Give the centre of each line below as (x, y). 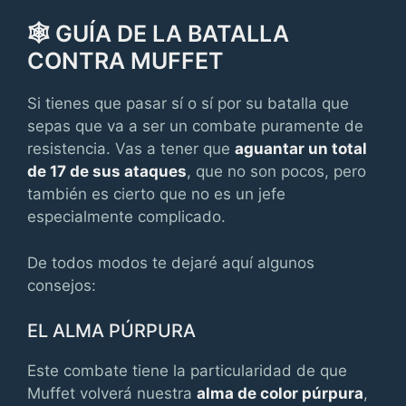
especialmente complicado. (126, 217)
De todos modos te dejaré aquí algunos (171, 262)
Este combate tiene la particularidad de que (187, 371)
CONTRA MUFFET (126, 61)
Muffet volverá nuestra (112, 393)
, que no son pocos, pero (276, 171)
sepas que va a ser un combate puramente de (195, 126)
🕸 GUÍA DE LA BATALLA (158, 34)
